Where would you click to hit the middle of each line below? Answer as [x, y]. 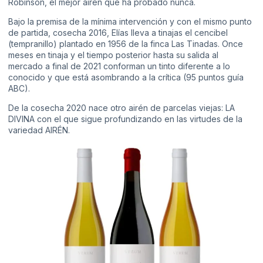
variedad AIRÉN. [39, 130]
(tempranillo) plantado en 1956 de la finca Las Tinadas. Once [126, 43]
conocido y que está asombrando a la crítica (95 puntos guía [126, 77]
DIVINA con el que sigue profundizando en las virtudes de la [125, 119]
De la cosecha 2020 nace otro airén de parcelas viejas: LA [122, 108]
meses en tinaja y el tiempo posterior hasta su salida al [113, 55]
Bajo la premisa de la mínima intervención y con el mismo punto [130, 21]
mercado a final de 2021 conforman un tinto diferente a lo [119, 66]
